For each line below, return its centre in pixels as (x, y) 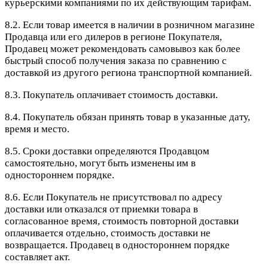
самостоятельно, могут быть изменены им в (100, 163)
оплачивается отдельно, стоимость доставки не (108, 233)
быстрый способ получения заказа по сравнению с (116, 61)
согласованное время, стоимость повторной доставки (122, 221)
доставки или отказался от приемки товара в (101, 209)
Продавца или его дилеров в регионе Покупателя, (113, 37)
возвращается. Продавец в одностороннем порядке (117, 245)
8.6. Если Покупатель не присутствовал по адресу (114, 197)
